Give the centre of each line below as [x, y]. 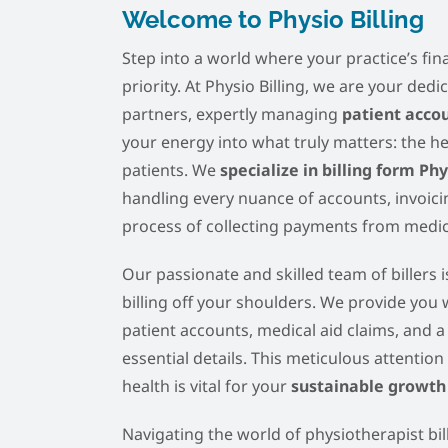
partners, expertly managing [232, 114]
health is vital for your [206, 386]
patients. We [171, 170]
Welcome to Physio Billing [273, 20]
